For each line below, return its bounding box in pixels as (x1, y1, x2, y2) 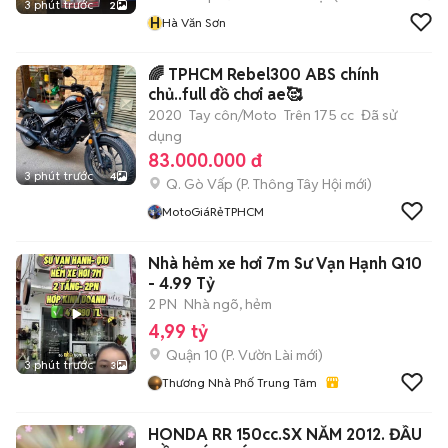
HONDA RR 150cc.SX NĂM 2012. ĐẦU (148, 424, 212, 445)
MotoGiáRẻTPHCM (162, 204, 264, 219)
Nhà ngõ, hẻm (184, 295, 272, 313)
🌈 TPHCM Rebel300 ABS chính (148, 64, 379, 85)
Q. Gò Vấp (166, 175, 233, 193)
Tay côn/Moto (189, 106, 277, 124)
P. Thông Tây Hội (241, 175, 342, 193)
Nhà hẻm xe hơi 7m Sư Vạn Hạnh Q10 (148, 253, 422, 274)
